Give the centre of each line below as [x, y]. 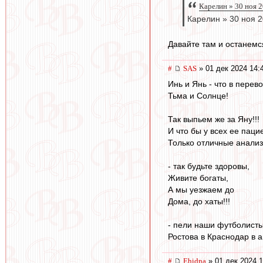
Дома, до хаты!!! [199, 201]
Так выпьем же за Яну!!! [214, 119]
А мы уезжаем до [201, 189]
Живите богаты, [198, 178]
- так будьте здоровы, [209, 166]
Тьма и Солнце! [198, 95]
